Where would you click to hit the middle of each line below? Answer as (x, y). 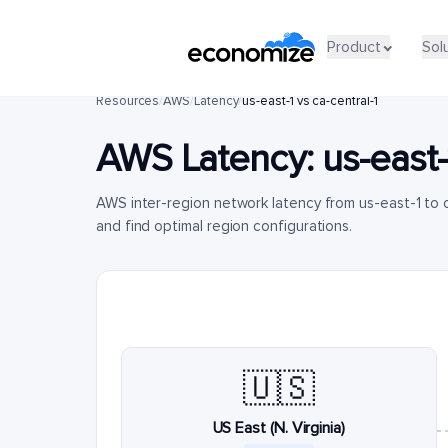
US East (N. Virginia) (278, 428)
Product (353, 46)
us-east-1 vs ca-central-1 (310, 101)
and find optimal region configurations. (224, 226)
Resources (128, 101)
